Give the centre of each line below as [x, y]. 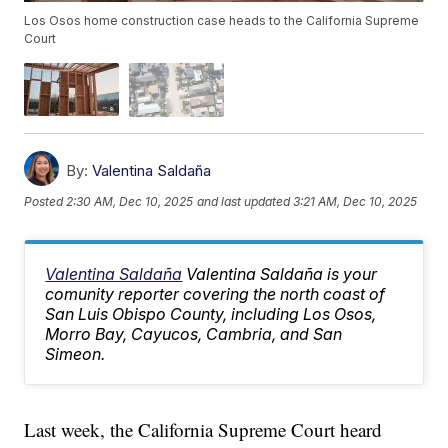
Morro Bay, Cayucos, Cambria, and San [194, 333]
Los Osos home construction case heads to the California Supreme [222, 21]
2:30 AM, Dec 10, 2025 [130, 202]
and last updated [244, 202]
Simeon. [75, 353]
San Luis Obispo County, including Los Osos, [211, 313]
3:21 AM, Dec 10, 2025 [355, 202]
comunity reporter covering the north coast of [215, 293]
